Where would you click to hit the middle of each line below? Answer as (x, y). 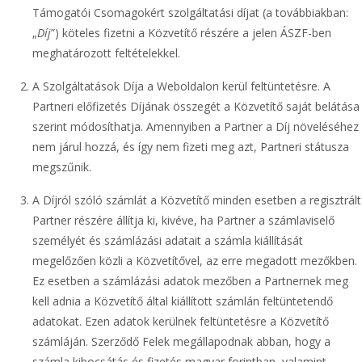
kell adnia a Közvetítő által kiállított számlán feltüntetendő (183, 301)
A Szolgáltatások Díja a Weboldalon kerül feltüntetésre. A (181, 86)
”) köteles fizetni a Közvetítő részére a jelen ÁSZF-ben (191, 33)
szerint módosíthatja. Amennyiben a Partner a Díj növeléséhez (196, 126)
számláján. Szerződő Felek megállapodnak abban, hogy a (181, 341)
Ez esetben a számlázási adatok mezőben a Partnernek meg (190, 281)
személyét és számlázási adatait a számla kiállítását (168, 240)
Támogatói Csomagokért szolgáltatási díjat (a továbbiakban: (190, 13)
